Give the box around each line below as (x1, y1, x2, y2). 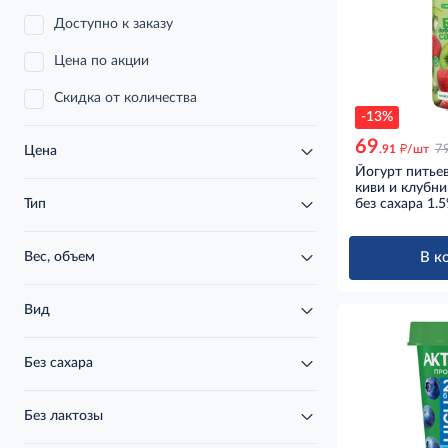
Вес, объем (24, 250, 95, 264)
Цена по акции (54, 54, 149, 68)
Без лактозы (24, 409, 103, 423)
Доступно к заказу (54, 17, 173, 31)
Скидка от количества (54, 91, 197, 105)
